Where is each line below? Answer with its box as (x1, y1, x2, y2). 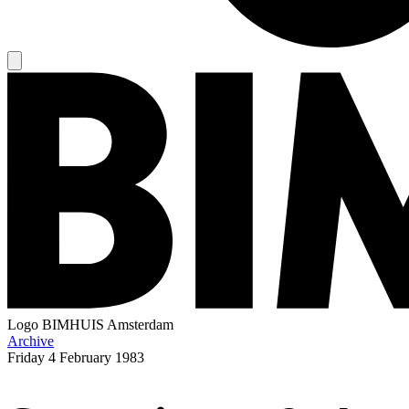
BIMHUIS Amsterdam (42, 316, 173, 332)
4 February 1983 (48, 349, 144, 365)
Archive (7, 332, 54, 349)
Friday (7, 349, 45, 365)
